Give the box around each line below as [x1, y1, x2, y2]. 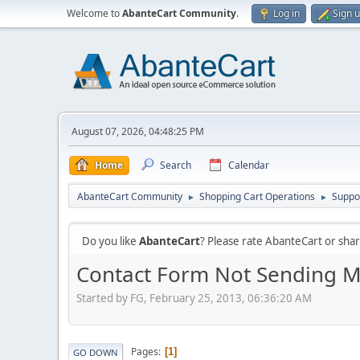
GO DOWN [73, 346, 118, 358]
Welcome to [67, 6, 122, 20]
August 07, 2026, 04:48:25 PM [72, 125, 204, 138]
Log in [273, 6, 300, 20]
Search [160, 158, 191, 172]
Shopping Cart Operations [199, 190, 315, 203]
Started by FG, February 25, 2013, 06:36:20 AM [76, 290, 312, 305]
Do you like [82, 234, 139, 248]
